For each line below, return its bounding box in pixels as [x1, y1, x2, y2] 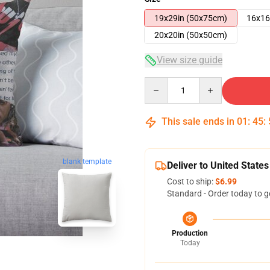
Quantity [144, 78, 177, 87]
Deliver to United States [167, 160, 269, 171]
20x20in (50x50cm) [154, 30, 227, 40]
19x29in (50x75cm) [154, 13, 227, 23]
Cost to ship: [167, 177, 215, 186]
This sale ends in [159, 116, 237, 127]
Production [172, 229, 208, 237]
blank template [62, 157, 111, 166]
